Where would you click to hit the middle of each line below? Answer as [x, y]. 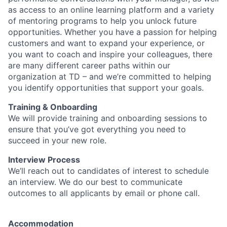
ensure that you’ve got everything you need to [97, 129]
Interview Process [44, 160]
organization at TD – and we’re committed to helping [110, 77]
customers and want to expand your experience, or [106, 43]
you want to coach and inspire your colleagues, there [110, 54]
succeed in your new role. [57, 141]
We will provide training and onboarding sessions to [108, 118]
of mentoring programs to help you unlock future [102, 21]
